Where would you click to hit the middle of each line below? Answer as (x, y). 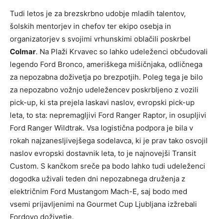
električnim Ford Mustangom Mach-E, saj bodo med (99, 192)
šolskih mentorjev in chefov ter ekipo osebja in (90, 26)
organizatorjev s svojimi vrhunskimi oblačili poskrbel (100, 39)
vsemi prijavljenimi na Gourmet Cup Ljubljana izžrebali (103, 204)
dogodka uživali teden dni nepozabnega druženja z (98, 179)
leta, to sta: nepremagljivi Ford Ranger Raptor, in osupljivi (108, 115)
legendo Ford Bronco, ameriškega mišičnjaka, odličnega (106, 65)
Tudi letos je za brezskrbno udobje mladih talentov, (98, 14)
